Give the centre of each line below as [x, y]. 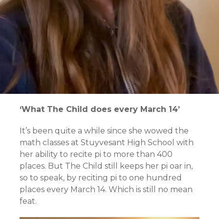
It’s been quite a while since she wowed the [104, 131]
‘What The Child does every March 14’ [100, 109]
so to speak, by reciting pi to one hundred [101, 178]
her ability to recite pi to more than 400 [96, 154]
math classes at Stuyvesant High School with [107, 143]
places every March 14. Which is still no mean [106, 190]
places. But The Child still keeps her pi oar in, [106, 166]
